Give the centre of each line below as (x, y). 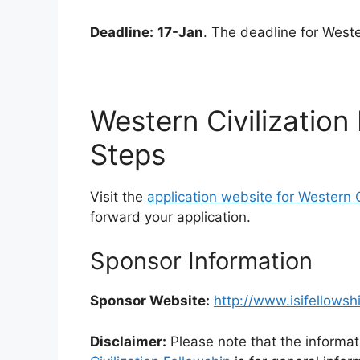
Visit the (119, 196)
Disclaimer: (128, 341)
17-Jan (180, 32)
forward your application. (170, 217)
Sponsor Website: (150, 301)
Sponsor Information (201, 261)
